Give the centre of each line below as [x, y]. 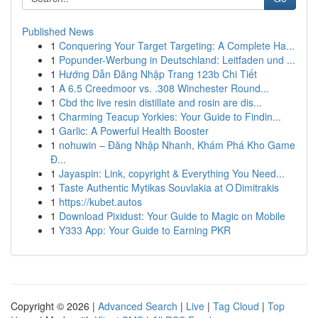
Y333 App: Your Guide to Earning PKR [145, 230]
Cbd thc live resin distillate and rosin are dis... [160, 102]
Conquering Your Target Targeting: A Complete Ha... [177, 45]
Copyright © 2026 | [54, 306]
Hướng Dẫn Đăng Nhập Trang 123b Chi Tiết [158, 74]
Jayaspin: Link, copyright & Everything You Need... [172, 173]
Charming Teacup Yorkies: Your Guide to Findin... [170, 116]
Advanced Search [138, 306]
